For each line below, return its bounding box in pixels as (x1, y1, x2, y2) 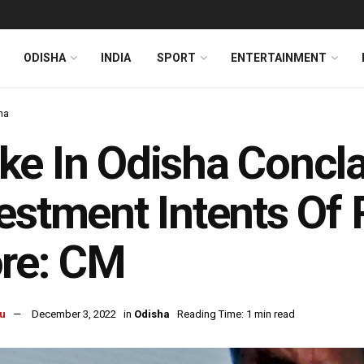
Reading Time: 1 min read (177, 308, 295, 321)
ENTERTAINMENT (231, 51, 327, 64)
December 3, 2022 (32, 308, 116, 321)
